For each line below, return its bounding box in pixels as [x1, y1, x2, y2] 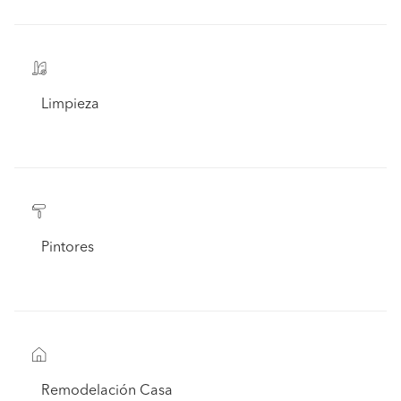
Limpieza [41, 98, 99, 112]
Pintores [41, 241, 94, 255]
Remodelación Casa [41, 384, 173, 398]
